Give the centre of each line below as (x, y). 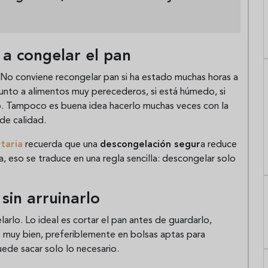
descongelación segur (150, 144)
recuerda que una (61, 144)
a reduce (219, 144)
